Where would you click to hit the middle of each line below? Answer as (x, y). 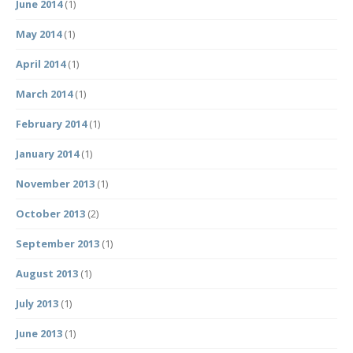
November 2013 (55, 184)
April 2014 (41, 64)
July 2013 (37, 304)
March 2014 (44, 94)
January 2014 (47, 154)
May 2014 (39, 34)
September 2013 (58, 244)
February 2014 (51, 124)
